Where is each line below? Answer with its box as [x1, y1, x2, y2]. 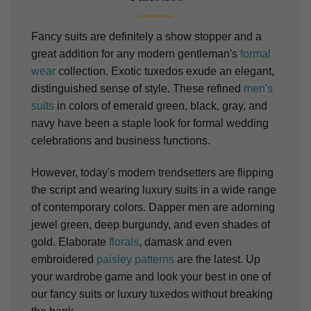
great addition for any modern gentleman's [31, 48, 240, 60]
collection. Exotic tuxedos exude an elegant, [56, 65, 274, 78]
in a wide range [198, 184, 276, 196]
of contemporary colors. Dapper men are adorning [31, 201, 275, 214]
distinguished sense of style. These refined [31, 83, 244, 95]
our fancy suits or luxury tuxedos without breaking [31, 288, 273, 301]
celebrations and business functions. [31, 135, 210, 147]
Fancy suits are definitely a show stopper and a [31, 31, 262, 43]
